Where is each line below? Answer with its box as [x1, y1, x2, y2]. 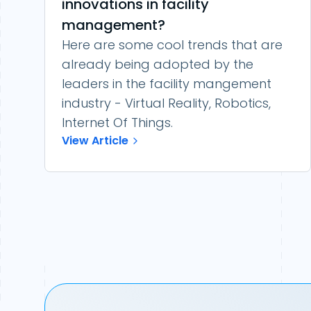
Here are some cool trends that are [62, 36, 283, 53]
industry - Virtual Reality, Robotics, [62, 94, 271, 112]
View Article [62, 133, 128, 149]
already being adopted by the [62, 56, 253, 73]
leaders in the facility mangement [62, 75, 271, 92]
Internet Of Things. [62, 114, 173, 131]
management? [62, 15, 165, 35]
